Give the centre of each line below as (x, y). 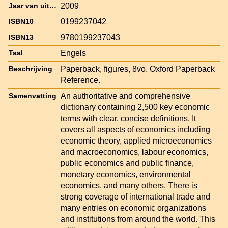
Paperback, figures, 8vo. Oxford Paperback (138, 69)
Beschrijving (31, 69)
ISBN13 (21, 37)
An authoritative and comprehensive (125, 96)
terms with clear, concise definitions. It (128, 118)
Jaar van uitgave (53, 6)
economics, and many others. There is (129, 185)
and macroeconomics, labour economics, (134, 152)
